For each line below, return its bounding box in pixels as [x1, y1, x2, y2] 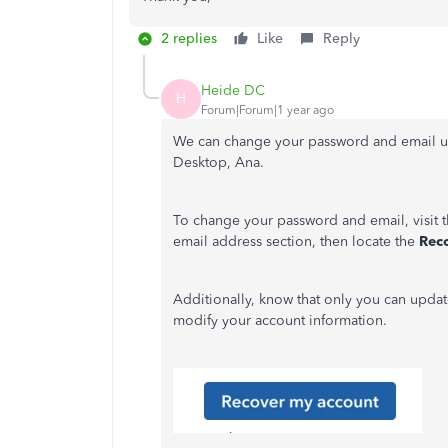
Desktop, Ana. [173, 154, 264, 171]
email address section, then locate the [173, 233, 419, 250]
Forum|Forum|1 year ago [201, 102, 334, 117]
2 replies [161, 30, 217, 47]
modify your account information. [173, 312, 387, 329]
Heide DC [201, 81, 265, 99]
